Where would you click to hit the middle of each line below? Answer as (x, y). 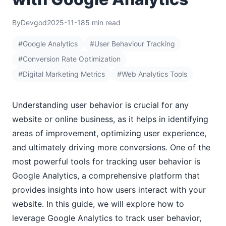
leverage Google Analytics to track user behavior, (107, 218)
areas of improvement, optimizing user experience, (109, 133)
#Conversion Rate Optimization (69, 59)
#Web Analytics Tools (152, 74)
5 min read (103, 22)
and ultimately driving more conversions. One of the (111, 147)
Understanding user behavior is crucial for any (100, 105)
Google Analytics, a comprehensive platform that (106, 176)
